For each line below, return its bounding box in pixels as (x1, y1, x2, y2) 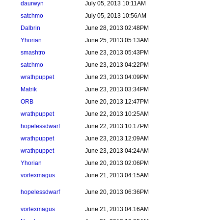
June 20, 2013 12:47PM (85, 98, 149, 105)
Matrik (21, 86, 37, 93)
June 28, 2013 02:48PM (85, 25, 149, 31)
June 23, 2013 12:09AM (85, 135, 149, 142)
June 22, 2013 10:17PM (85, 123, 149, 130)
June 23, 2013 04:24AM (85, 147, 149, 154)
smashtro (21, 49, 45, 56)
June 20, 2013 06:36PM (85, 189, 149, 195)
